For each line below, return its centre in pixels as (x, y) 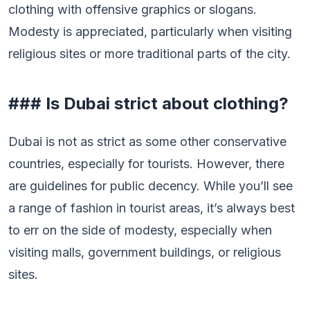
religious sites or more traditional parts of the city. (149, 54)
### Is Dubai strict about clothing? (148, 103)
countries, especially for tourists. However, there (146, 164)
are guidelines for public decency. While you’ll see (151, 186)
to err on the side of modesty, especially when (140, 230)
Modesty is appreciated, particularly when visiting (150, 31)
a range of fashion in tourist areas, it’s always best (152, 208)
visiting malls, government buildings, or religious (145, 252)
